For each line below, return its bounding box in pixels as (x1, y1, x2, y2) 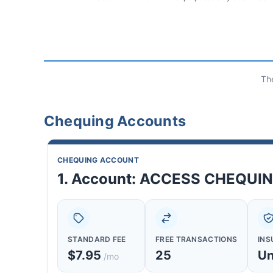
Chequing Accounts (44, 112, 186, 130)
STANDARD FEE (68, 235, 126, 244)
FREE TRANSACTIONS (155, 235, 238, 244)
